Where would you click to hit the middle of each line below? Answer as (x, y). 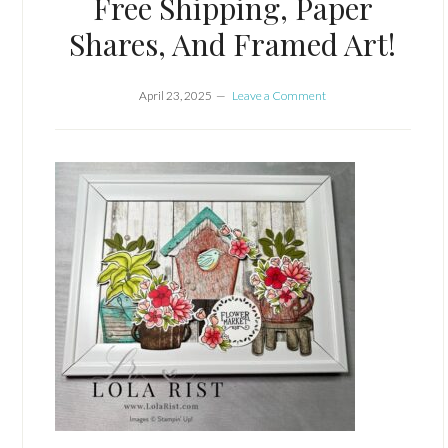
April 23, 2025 (176, 95)
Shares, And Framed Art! (233, 44)
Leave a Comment (279, 95)
